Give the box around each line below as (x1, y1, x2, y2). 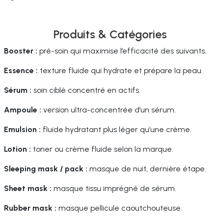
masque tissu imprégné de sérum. (52, 184, 176, 193)
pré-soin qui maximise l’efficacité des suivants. (37, 46, 206, 55)
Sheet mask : (4, 184, 52, 193)
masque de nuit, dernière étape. (87, 164, 206, 173)
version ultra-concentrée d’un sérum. (41, 105, 176, 114)
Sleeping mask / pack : (4, 164, 87, 173)
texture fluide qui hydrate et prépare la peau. (38, 66, 203, 75)
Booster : (4, 46, 37, 55)
